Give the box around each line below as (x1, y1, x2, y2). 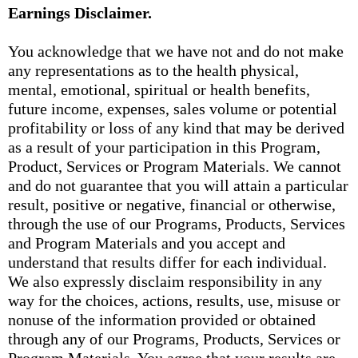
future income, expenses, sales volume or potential (8, 100, 337, 117)
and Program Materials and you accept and (8, 234, 285, 252)
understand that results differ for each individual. (8, 253, 327, 271)
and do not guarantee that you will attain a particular (8, 177, 348, 194)
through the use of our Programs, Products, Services (8, 215, 345, 233)
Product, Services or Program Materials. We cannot (8, 157, 341, 175)
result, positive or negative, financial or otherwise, (8, 196, 336, 213)
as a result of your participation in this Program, (8, 138, 320, 156)
